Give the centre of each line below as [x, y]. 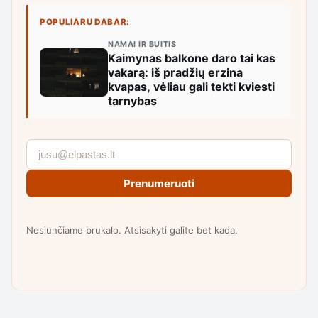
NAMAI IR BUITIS [142, 44]
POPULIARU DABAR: [85, 22]
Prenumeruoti [159, 183]
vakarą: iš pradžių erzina [175, 72]
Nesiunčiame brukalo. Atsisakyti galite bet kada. [132, 230]
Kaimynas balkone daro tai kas [192, 58]
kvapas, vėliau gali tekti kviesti [191, 86]
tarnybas [132, 100]
